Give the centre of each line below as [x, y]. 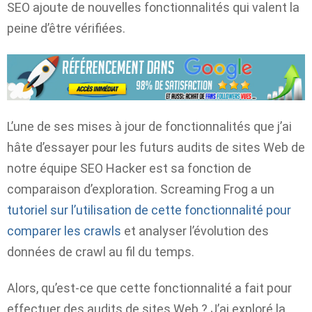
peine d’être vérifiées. [66, 28]
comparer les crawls [64, 231]
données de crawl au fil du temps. [101, 251]
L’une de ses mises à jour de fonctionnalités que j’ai [149, 126]
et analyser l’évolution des [195, 231]
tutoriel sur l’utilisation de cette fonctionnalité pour [149, 210]
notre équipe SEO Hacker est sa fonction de [129, 168]
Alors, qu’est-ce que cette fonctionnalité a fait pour [149, 288]
